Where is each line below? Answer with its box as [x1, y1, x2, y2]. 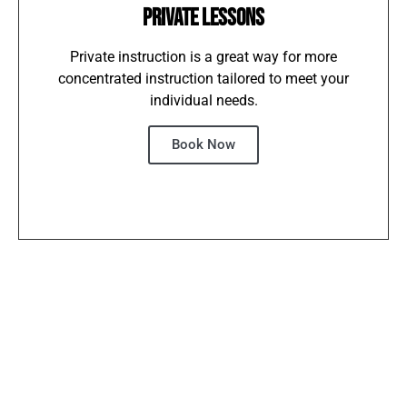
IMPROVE [57, 371, 123, 401]
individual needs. [149, 91, 258, 109]
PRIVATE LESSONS [143, 4, 264, 33]
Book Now [172, 135, 235, 153]
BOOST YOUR [157, 371, 250, 401]
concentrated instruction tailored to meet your [58, 69, 349, 87]
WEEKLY [288, 371, 346, 401]
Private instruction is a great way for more [70, 47, 337, 65]
